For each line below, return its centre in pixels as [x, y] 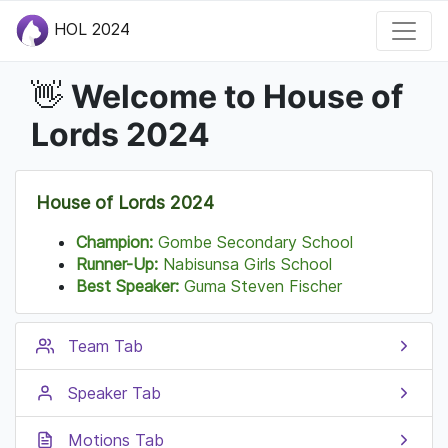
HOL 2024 [89, 29]
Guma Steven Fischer [260, 285]
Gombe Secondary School [253, 241]
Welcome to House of [233, 96]
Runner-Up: [117, 263]
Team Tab [105, 345]
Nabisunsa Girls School [245, 263]
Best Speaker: [127, 285]
